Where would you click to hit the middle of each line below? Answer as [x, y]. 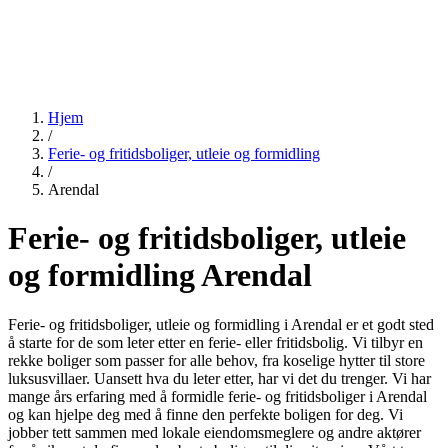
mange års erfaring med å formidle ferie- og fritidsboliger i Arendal [217, 396]
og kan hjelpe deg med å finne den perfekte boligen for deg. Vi [205, 414]
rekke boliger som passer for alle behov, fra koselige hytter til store [216, 360]
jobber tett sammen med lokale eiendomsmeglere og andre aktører [214, 432]
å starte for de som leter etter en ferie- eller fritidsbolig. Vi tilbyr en [215, 342]
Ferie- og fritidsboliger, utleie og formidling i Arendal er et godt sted [221, 324]
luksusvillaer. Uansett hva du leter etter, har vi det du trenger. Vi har [219, 378]
